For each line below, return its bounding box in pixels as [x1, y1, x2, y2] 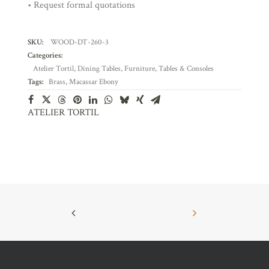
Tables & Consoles [159, 64, 214, 74]
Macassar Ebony [69, 77, 118, 87]
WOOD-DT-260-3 [50, 37, 109, 47]
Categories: [28, 50, 62, 61]
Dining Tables [77, 64, 121, 74]
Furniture [124, 64, 155, 74]
